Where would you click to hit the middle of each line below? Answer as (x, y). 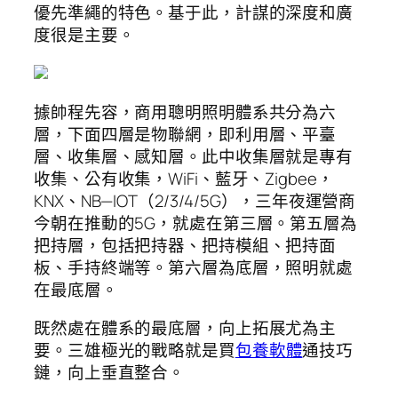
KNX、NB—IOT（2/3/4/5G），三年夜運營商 (195, 200)
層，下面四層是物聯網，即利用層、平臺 (185, 134)
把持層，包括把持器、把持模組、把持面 (185, 245)
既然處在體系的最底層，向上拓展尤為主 (185, 328)
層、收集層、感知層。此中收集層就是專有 (194, 156)
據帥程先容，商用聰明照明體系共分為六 (185, 111)
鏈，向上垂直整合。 (110, 373)
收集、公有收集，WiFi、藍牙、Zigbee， (184, 178)
